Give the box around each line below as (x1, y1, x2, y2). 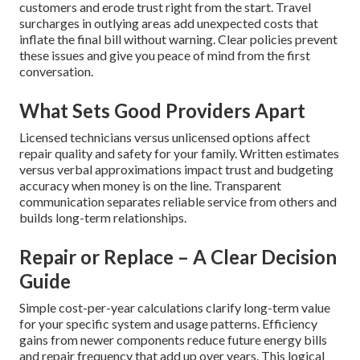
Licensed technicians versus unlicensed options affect (19, 129, 310, 145)
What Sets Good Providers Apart (19, 98, 305, 122)
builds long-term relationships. (19, 209, 186, 225)
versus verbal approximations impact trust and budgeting (19, 161, 333, 177)
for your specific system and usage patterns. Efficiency (19, 315, 317, 331)
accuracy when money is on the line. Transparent (19, 177, 281, 193)
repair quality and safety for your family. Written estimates (19, 145, 339, 161)
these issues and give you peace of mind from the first (19, 47, 310, 63)
